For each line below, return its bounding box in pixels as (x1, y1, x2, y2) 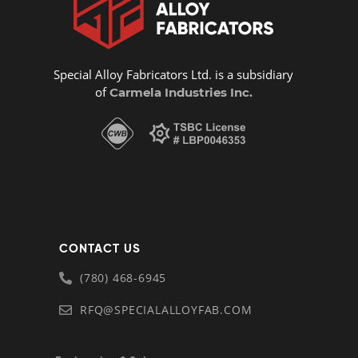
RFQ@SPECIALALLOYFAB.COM (80, 302, 253, 318)
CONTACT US (59, 241, 141, 257)
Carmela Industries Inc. (105, 84, 253, 100)
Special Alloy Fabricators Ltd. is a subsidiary (54, 66, 294, 82)
